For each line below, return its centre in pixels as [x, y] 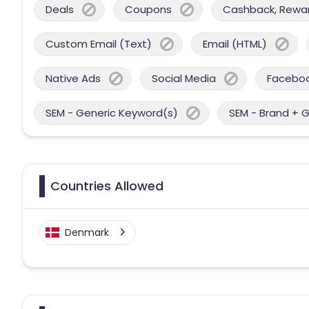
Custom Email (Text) [99, 43]
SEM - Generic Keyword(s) [112, 112]
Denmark [87, 232]
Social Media [184, 78]
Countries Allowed [107, 186]
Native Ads [73, 78]
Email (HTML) [235, 43]
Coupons [148, 9]
